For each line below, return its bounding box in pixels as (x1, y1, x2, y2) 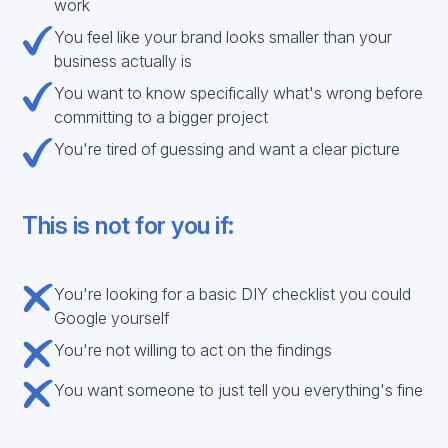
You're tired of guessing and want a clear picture (54, 139, 401, 159)
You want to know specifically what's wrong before (54, 83, 424, 103)
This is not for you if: (22, 211, 234, 240)
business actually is (54, 51, 193, 71)
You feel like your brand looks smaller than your (54, 27, 393, 47)
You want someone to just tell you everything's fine (54, 380, 424, 400)
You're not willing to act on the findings (54, 340, 333, 360)
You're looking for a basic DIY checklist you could (54, 284, 412, 304)
